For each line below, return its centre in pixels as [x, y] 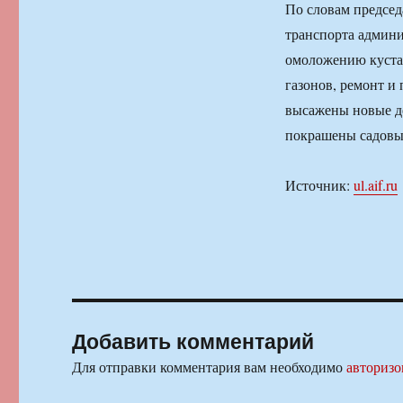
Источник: [319, 185]
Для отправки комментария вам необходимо [210, 367]
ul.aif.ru [375, 185]
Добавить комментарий [193, 341]
